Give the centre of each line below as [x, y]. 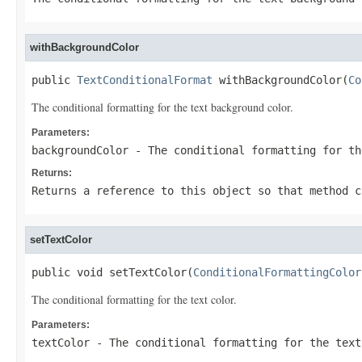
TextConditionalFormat [145, 80]
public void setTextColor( [112, 272]
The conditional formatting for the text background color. [162, 107]
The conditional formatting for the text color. [134, 299]
